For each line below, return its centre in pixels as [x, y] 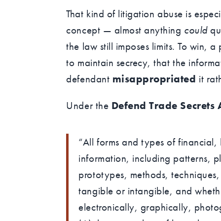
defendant [89, 79]
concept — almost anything [125, 30]
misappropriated [154, 79]
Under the [89, 105]
